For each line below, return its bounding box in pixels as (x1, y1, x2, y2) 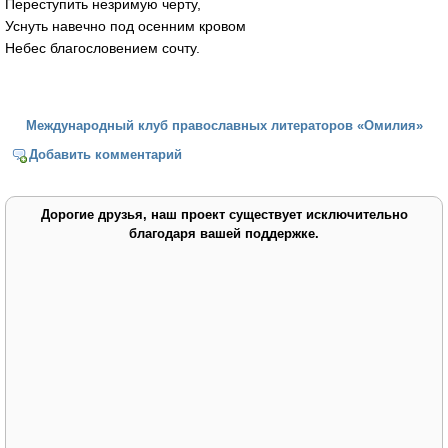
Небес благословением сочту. (5, 40, 200, 57)
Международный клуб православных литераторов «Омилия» (25, 118, 423, 134)
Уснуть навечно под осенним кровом (5, 18, 246, 35)
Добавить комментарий (29, 146, 183, 162)
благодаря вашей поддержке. (129, 225, 319, 241)
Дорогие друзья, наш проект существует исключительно (40, 206, 408, 222)
